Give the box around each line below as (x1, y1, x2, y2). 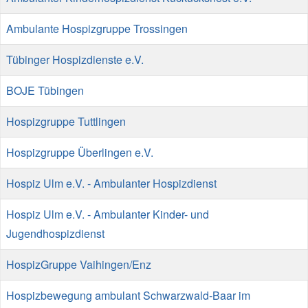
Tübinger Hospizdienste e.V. (6, 52, 144, 67)
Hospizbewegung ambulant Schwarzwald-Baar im (6, 287, 250, 303)
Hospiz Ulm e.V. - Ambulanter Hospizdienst (6, 175, 217, 191)
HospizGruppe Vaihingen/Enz (6, 256, 151, 272)
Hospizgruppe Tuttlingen (6, 113, 126, 129)
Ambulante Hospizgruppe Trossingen (6, 21, 188, 36)
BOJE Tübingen (6, 82, 84, 98)
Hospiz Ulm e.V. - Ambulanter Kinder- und (6, 206, 209, 222)
